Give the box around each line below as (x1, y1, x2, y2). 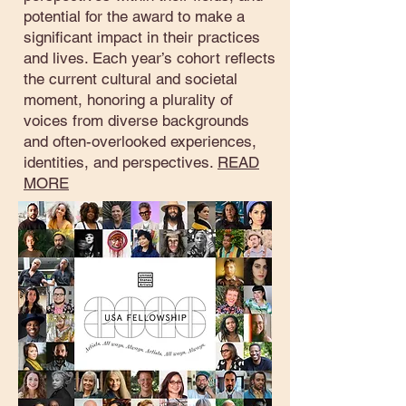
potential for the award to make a (24, 7, 245, 25)
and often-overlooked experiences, (24, 132, 256, 150)
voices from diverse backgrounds (24, 111, 249, 130)
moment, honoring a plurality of (24, 91, 233, 109)
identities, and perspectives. (24, 153, 217, 171)
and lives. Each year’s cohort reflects (24, 49, 275, 67)
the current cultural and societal (24, 70, 237, 88)
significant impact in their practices (24, 28, 260, 46)
